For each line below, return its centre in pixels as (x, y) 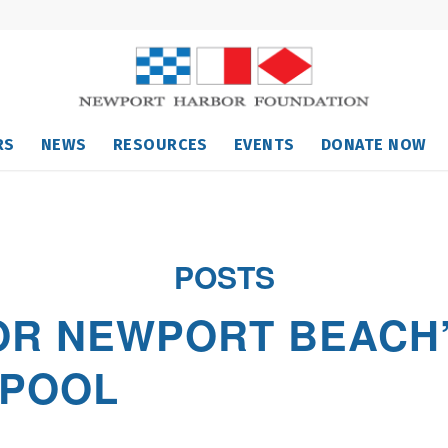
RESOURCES (160, 144)
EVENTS (264, 144)
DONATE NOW (373, 144)
